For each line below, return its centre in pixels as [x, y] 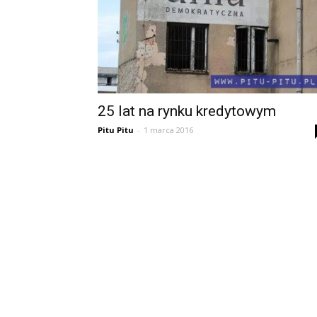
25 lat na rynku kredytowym [187, 111]
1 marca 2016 [168, 130]
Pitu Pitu [116, 130]
